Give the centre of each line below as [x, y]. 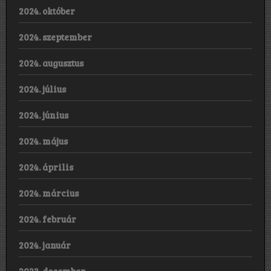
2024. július [42, 89]
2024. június [44, 115]
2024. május [43, 141]
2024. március [49, 193]
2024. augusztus [51, 63]
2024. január [45, 245]
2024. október [47, 11]
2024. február [47, 219]
